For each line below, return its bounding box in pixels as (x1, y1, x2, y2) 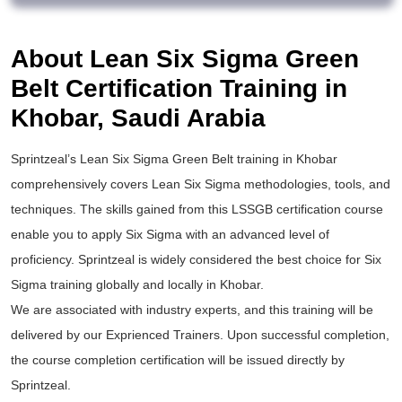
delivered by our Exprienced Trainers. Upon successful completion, (11, 328, 389, 343)
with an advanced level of (182, 227, 329, 242)
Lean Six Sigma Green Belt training (80, 152, 279, 167)
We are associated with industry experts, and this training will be (11, 302, 373, 318)
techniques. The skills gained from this (11, 202, 232, 217)
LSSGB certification (232, 202, 341, 217)
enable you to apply (11, 227, 126, 242)
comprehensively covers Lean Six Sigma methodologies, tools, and (11, 177, 390, 192)
